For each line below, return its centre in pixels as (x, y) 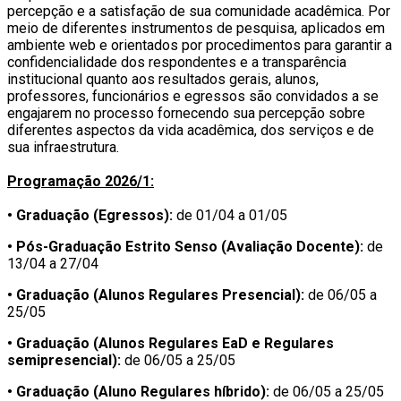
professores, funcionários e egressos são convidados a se (193, 96)
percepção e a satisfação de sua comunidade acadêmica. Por (199, 11)
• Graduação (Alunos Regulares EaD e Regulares (171, 343)
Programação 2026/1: (81, 181)
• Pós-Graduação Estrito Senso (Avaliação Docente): (185, 246)
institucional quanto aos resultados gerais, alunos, (163, 79)
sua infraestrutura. (63, 147)
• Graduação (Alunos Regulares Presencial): (156, 294)
